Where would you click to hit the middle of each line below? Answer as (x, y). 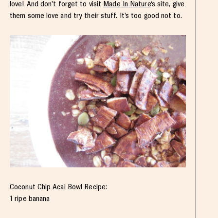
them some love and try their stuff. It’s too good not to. (96, 16)
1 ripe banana (30, 199)
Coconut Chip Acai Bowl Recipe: (58, 187)
